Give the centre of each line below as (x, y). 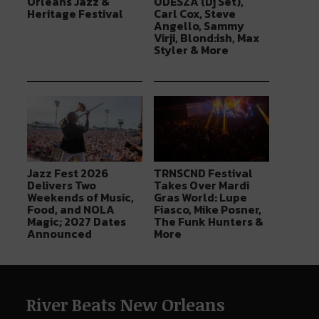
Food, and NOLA (71, 210)
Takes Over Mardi (201, 185)
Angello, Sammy (199, 25)
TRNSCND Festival (203, 173)
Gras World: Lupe (200, 198)
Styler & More (191, 49)
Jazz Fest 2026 (68, 173)
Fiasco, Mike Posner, (207, 210)
